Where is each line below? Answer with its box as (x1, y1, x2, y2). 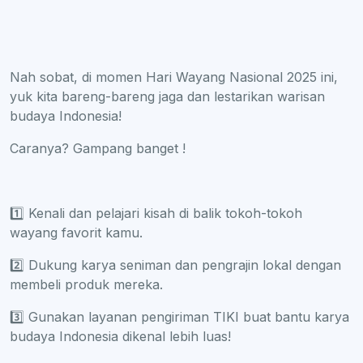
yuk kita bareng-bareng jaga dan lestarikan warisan (10, 88, 325, 105)
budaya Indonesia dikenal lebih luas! (10, 327, 231, 344)
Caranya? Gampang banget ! (10, 139, 186, 156)
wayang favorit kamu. (10, 224, 143, 241)
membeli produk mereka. (10, 275, 163, 293)
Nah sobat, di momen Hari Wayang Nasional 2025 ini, (10, 68, 338, 85)
